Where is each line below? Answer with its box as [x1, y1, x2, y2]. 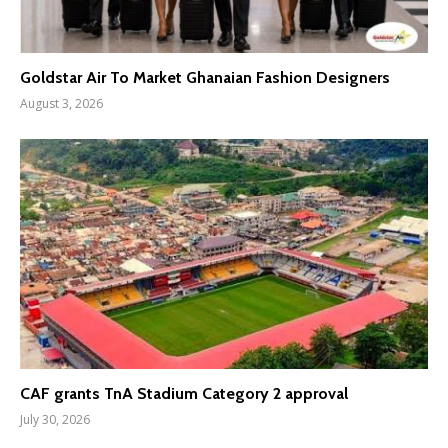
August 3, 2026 [20, 95, 103, 113]
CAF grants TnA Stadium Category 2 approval [20, 383, 348, 403]
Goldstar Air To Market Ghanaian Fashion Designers [20, 68, 390, 88]
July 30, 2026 [20, 410, 90, 428]
